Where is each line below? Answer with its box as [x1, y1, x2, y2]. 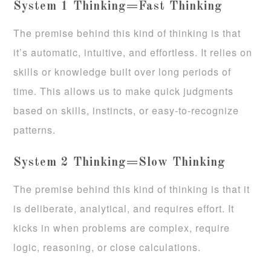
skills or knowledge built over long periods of [13, 64, 232, 79]
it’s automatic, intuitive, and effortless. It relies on [13, 45, 253, 59]
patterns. [13, 122, 56, 137]
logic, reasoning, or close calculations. [13, 240, 201, 254]
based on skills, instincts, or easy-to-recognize [13, 103, 240, 117]
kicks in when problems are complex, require [13, 220, 230, 235]
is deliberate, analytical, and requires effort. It [13, 201, 235, 215]
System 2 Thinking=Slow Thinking [13, 156, 226, 169]
